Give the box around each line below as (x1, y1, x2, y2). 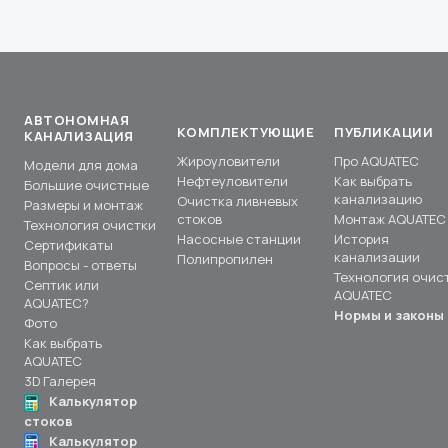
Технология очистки (24, 216, 156, 235)
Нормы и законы (334, 306, 445, 325)
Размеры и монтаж (24, 196, 143, 215)
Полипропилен (176, 250, 273, 269)
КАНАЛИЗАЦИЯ (24, 127, 134, 146)
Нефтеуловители (176, 172, 288, 191)
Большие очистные (24, 176, 149, 195)
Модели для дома (24, 156, 138, 175)
